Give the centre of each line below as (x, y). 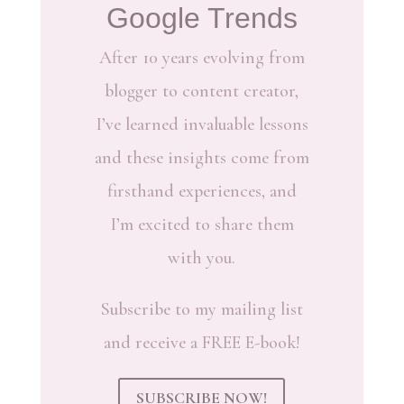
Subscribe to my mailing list (202, 309)
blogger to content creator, (202, 91)
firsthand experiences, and (202, 191)
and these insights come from (202, 158)
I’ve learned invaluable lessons (202, 124)
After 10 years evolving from (202, 58)
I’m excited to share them (202, 225)
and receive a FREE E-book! (202, 343)
